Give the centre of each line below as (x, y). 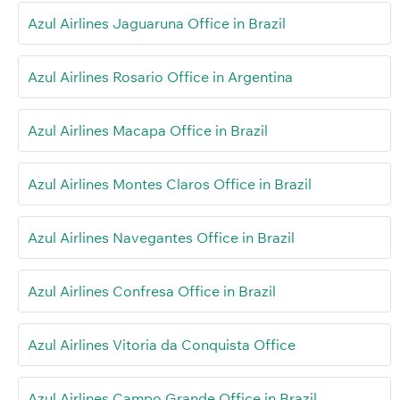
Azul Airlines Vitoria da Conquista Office (162, 344)
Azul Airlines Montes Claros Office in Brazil (170, 183)
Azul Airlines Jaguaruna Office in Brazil (157, 23)
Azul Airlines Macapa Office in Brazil (148, 130)
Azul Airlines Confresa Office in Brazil (152, 291)
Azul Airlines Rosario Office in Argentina (160, 76)
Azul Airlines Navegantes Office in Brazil (161, 237)
